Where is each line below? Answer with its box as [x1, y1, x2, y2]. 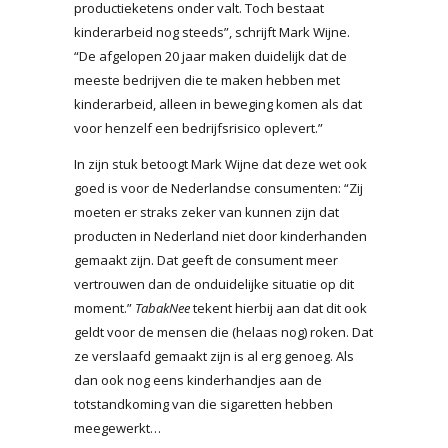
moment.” [74, 298, 135, 317]
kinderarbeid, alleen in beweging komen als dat [74, 94, 362, 113]
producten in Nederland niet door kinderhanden [74, 226, 367, 245]
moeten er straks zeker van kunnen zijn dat [74, 202, 339, 221]
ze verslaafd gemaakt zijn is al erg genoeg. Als [74, 346, 354, 365]
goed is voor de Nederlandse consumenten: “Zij [74, 178, 363, 197]
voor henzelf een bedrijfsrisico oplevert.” [74, 118, 323, 137]
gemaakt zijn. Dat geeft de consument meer [74, 250, 338, 269]
